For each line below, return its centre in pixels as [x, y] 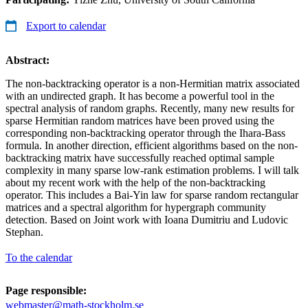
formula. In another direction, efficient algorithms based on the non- [152, 145]
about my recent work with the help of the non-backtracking [135, 182]
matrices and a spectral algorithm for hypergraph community [136, 207]
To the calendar [39, 257]
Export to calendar [66, 25]
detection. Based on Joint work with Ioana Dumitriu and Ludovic [147, 219]
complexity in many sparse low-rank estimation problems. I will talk [152, 170]
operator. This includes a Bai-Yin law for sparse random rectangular [152, 195]
